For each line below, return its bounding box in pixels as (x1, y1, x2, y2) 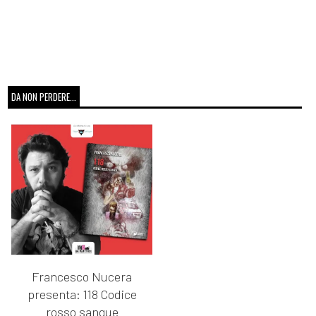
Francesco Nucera (32, 269, 133, 285)
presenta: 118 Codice (27, 286, 137, 303)
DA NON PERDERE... (11, 90, 77, 104)
